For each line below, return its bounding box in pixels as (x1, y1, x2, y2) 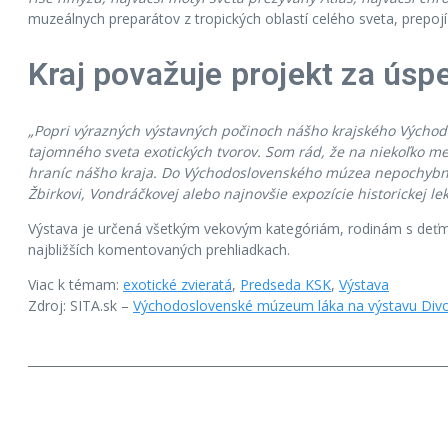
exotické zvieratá (123, 275, 232, 294)
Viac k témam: (28, 275, 123, 294)
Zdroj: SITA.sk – (28, 296, 133, 315)
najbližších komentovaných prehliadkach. (28, 240, 290, 259)
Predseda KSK (240, 275, 331, 294)
